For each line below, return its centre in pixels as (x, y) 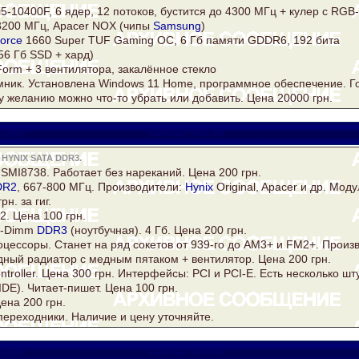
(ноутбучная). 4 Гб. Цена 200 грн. (157, 230)
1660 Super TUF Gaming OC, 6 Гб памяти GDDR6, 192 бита (181, 40)
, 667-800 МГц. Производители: (101, 187)
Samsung (177, 26)
